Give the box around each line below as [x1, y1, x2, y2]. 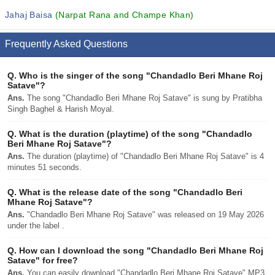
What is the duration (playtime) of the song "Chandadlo [17, 129, 252, 139]
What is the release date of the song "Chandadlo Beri [17, 187, 242, 197]
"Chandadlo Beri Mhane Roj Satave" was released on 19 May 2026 [25, 210, 264, 219]
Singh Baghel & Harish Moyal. [7, 104, 114, 114]
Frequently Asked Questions [5, 39, 128, 49]
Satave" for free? [7, 255, 78, 265]
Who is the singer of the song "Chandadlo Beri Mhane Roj [17, 71, 263, 80]
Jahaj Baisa [5, 10, 55, 20]
